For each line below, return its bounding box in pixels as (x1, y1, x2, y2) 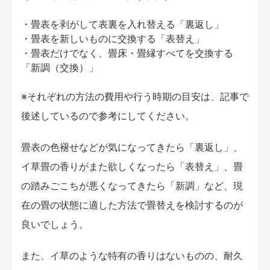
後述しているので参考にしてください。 (21, 110, 195, 122)
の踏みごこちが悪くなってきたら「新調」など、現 (21, 180, 243, 192)
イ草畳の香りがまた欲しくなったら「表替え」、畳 (21, 160, 243, 173)
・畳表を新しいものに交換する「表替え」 (21, 33, 204, 45)
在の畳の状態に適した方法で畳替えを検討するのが (21, 199, 243, 212)
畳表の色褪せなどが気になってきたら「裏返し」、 (21, 141, 243, 154)
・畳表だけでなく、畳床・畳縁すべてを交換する (21, 47, 233, 60)
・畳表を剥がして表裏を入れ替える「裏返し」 (21, 18, 224, 31)
